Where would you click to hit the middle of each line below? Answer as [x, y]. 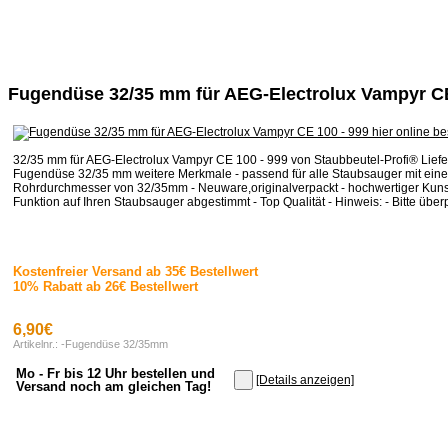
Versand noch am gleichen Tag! [113, 387]
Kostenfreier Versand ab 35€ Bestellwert [135, 272]
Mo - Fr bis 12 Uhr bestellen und [115, 374]
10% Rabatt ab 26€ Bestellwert [105, 287]
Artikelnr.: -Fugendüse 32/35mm [90, 344]
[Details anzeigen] [305, 380]
